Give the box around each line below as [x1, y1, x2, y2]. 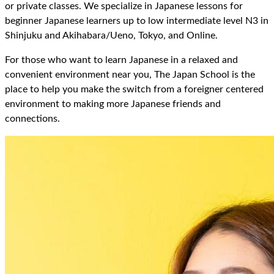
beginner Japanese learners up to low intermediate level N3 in [5, 15, 268, 26]
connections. [5, 114, 60, 124]
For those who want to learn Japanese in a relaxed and [5, 55, 238, 65]
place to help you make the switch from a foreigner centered [5, 84, 264, 95]
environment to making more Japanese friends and [5, 99, 221, 109]
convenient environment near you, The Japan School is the [5, 70, 255, 80]
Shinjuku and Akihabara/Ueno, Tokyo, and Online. [5, 30, 218, 40]
